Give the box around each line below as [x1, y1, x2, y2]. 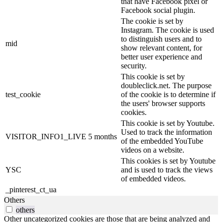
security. [121, 61, 147, 70]
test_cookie [5, 90, 41, 99]
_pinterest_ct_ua [5, 185, 56, 194]
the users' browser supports [121, 99, 205, 108]
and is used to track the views [121, 166, 213, 174]
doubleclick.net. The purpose [121, 81, 212, 90]
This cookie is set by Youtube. [121, 119, 215, 128]
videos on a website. [121, 146, 184, 155]
